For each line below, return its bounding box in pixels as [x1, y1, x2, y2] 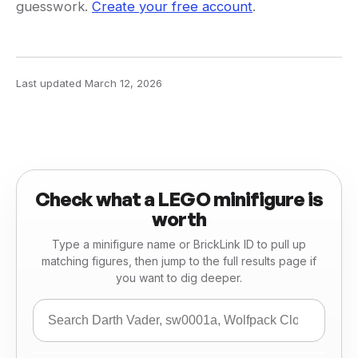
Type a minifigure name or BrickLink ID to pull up [52, 237, 306, 252]
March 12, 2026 [85, 77, 162, 90]
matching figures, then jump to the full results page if [42, 254, 316, 268]
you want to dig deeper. [116, 271, 242, 285]
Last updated [16, 77, 85, 90]
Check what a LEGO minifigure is [34, 187, 324, 212]
